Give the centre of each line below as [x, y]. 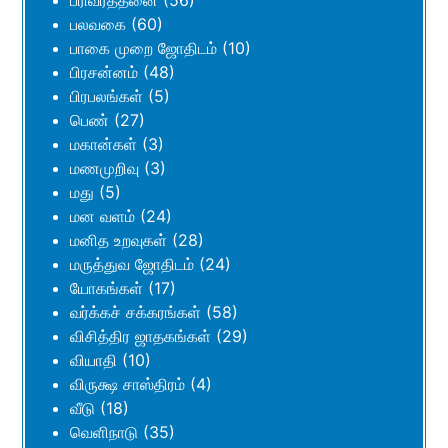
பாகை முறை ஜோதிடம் [143, 48]
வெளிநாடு [104, 432]
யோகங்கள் [106, 288]
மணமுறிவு [104, 168]
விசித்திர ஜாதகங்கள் [140, 336]
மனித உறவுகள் [118, 240]
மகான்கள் [103, 144]
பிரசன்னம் [104, 72]
